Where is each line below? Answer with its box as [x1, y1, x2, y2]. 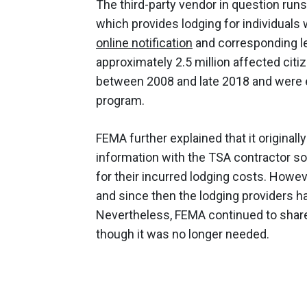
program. [96, 93, 145, 108]
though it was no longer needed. [96, 227, 269, 242]
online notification [96, 36, 193, 51]
